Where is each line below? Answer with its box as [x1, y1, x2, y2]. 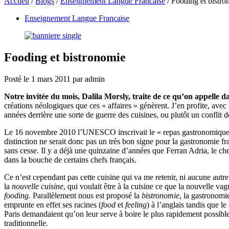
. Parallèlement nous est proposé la [29, 191, 142, 200]
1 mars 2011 [31, 74, 73, 83]
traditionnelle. [4, 218, 48, 227]
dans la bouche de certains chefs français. [4, 155, 136, 164]
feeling [125, 200, 147, 209]
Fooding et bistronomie [4, 50, 126, 64]
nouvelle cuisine [12, 181, 63, 191]
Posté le [4, 74, 29, 83]
